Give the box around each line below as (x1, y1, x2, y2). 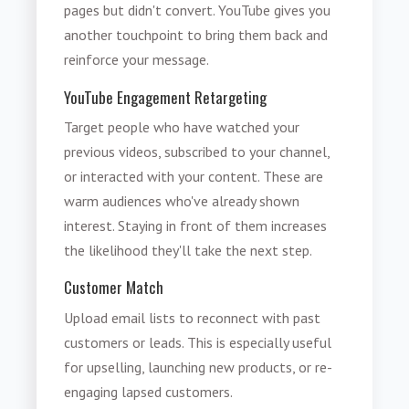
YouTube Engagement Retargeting (64, 85, 267, 109)
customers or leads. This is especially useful (64, 332, 332, 351)
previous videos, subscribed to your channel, (64, 142, 330, 161)
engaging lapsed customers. (64, 382, 234, 401)
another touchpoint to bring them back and (64, 26, 329, 45)
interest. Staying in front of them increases (64, 215, 328, 235)
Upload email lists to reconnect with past (64, 308, 321, 327)
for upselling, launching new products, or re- (64, 357, 333, 376)
